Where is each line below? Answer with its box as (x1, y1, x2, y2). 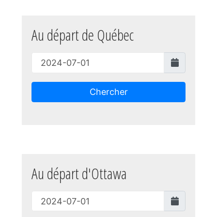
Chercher (89, 87, 128, 97)
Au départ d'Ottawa (31, 163, 127, 184)
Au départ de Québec (31, 24, 134, 46)
